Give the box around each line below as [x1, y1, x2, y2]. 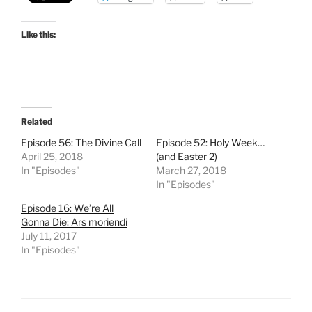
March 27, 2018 [156, 164, 226, 177]
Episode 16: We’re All [21, 202, 114, 214]
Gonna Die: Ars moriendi [21, 216, 127, 228]
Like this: [21, 29, 56, 40]
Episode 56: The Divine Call [21, 136, 141, 149]
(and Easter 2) [156, 150, 217, 163]
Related [21, 116, 52, 127]
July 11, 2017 [21, 230, 77, 242]
